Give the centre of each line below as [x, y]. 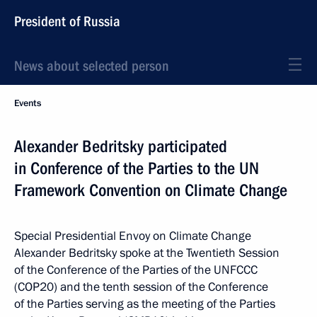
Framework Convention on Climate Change [151, 190]
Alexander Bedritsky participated [121, 146]
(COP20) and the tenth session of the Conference [141, 287]
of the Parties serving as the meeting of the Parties [145, 304]
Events [28, 103]
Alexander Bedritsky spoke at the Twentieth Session [147, 253]
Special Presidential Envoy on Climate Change [133, 236]
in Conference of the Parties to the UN [137, 168]
